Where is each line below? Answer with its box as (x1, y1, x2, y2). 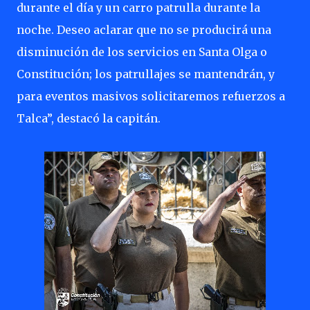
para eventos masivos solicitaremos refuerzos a (17, 89, 285, 103)
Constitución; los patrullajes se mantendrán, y (17, 67, 275, 81)
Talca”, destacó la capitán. (17, 111, 163, 125)
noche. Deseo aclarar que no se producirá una (17, 23, 271, 37)
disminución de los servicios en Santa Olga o (17, 45, 267, 59)
